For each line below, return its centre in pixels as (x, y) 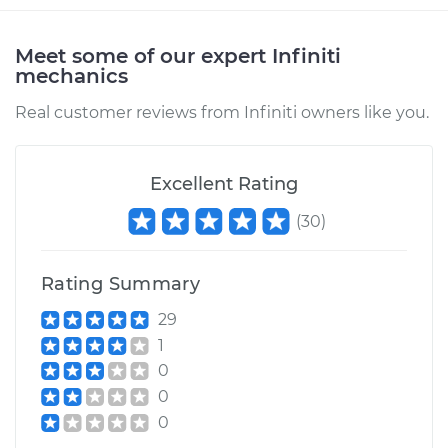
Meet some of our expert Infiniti (178, 56)
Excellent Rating (224, 184)
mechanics (71, 76)
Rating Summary (121, 284)
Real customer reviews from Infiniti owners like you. (222, 112)
